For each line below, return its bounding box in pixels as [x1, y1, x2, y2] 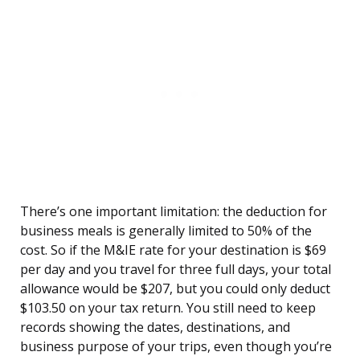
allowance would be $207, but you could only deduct [20, 280, 330, 298]
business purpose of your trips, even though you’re [20, 337, 332, 356]
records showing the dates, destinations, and [20, 318, 290, 337]
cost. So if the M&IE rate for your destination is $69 [20, 241, 326, 260]
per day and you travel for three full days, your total [20, 260, 331, 279]
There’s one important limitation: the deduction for [20, 202, 327, 221]
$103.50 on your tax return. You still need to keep [20, 299, 316, 317]
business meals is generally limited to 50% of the [20, 222, 312, 240]
